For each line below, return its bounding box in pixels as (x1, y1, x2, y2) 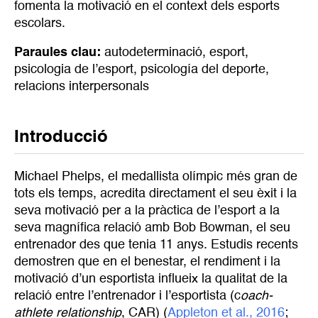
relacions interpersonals (14, 80, 149, 94)
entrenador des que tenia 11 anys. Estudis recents (14, 238, 298, 251)
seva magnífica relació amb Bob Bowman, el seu (14, 221, 290, 234)
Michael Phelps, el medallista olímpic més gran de (14, 170, 297, 183)
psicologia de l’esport (14, 63, 133, 77)
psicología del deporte (141, 63, 265, 77)
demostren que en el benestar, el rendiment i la (14, 255, 280, 268)
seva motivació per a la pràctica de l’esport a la (14, 204, 280, 217)
